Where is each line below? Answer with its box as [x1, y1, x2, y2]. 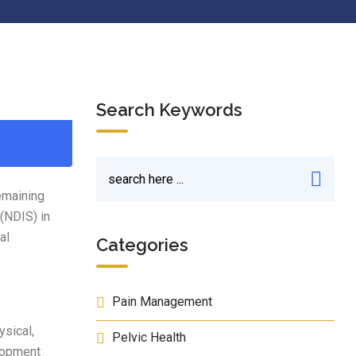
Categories [96, 234, 188, 255]
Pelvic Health [112, 330, 186, 345]
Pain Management [112, 294, 212, 309]
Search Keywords [96, 99, 242, 120]
